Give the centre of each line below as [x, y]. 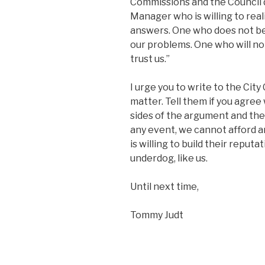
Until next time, [164, 186]
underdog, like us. [169, 158]
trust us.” [150, 59]
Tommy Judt [157, 215]
